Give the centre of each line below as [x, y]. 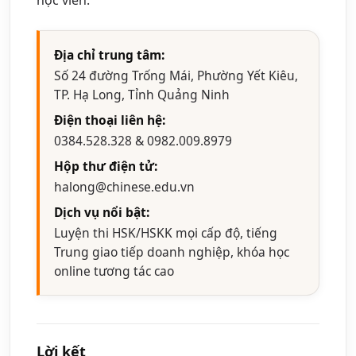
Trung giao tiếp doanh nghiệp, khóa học [172, 252]
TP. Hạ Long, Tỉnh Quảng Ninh [142, 94]
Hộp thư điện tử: [106, 166]
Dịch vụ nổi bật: [102, 212]
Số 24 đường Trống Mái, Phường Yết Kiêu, [176, 75]
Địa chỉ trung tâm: [109, 54]
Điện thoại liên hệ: [110, 120]
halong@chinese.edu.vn [124, 186]
